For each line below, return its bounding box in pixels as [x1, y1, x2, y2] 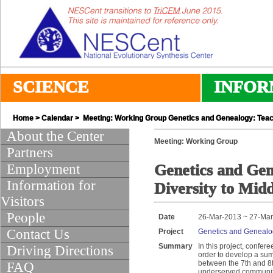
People [7, 210, 45, 225]
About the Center [7, 129, 104, 144]
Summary [158, 242, 193, 250]
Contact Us [7, 227, 69, 242]
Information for [7, 178, 96, 193]
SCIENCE [13, 77, 89, 96]
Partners [7, 145, 53, 160]
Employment [7, 161, 80, 177]
